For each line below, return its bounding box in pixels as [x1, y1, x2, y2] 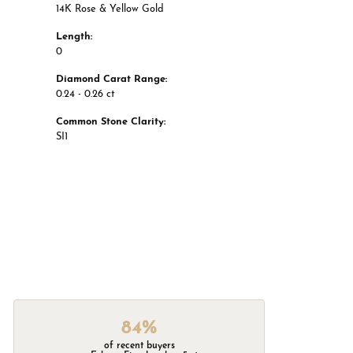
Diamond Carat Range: [56, 74, 167, 85]
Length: [56, 32, 92, 43]
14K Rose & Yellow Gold [56, 4, 164, 15]
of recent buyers [103, 340, 175, 351]
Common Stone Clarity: [56, 117, 165, 128]
